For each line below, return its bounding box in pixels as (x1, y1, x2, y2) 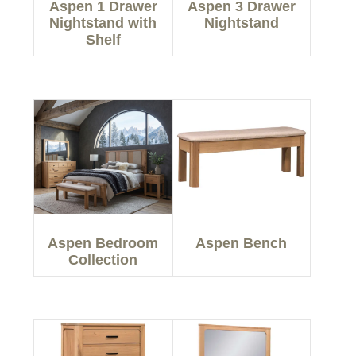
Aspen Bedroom (48, 235, 159, 252)
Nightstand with (49, 15, 157, 32)
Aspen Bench (195, 235, 288, 252)
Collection (68, 252, 138, 269)
